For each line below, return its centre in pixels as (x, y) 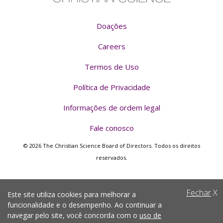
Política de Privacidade (111, 87)
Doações (111, 26)
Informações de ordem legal (111, 107)
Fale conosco (111, 128)
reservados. (111, 157)
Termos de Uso (111, 66)
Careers (111, 46)
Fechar (199, 193)
